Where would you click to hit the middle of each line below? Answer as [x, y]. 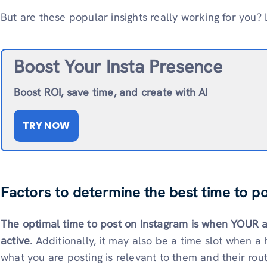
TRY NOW [46, 126]
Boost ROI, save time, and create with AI [111, 92]
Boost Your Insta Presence [118, 67]
